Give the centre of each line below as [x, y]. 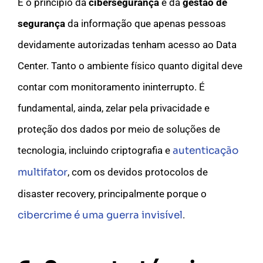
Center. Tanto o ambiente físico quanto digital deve [130, 65]
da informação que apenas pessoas [146, 23]
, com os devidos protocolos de [138, 172]
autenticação [205, 150]
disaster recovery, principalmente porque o [112, 193]
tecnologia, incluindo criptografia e [95, 150]
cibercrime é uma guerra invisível [100, 215]
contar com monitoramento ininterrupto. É [111, 87]
